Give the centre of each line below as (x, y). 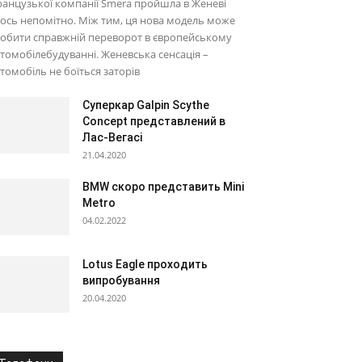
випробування (121, 280)
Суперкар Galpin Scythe (146, 105)
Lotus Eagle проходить (145, 264)
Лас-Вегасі (112, 137)
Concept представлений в (154, 121)
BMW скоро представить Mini (163, 187)
